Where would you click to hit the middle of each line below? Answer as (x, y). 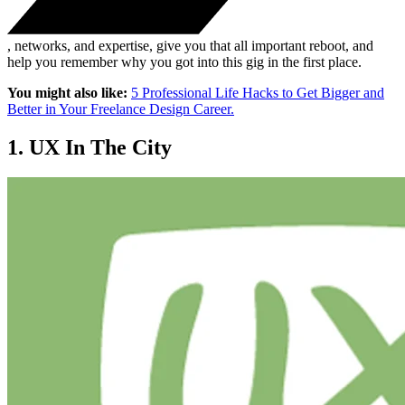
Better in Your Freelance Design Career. (121, 108)
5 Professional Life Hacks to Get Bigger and (258, 92)
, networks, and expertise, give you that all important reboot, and (190, 45)
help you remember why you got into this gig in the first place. (184, 61)
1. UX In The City (89, 147)
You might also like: (67, 92)
